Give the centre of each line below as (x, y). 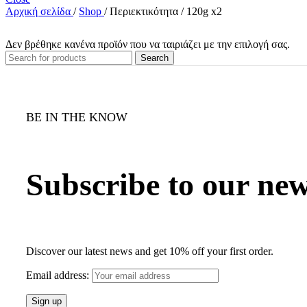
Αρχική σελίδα (39, 12)
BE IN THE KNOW (77, 118)
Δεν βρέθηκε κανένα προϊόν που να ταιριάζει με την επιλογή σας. (148, 45)
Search (155, 58)
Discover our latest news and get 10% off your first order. (150, 251)
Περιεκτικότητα (145, 12)
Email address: (59, 275)
